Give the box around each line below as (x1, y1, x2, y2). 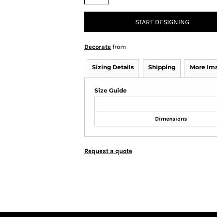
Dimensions (155, 115, 187, 122)
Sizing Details (92, 63, 134, 71)
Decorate (84, 43, 111, 50)
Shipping (148, 63, 175, 71)
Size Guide (94, 87, 127, 94)
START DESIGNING (135, 18, 189, 27)
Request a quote (84, 147, 132, 155)
